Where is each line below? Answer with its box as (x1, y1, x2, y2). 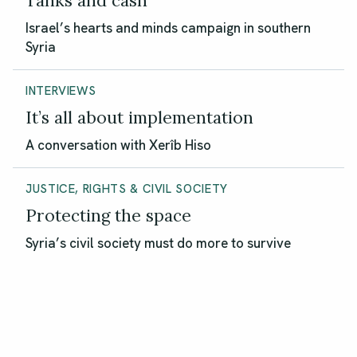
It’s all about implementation (25, 101, 253, 133)
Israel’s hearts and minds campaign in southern (25, 18, 311, 37)
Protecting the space (25, 200, 191, 232)
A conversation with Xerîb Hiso (25, 135, 211, 154)
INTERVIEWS (25, 82, 96, 99)
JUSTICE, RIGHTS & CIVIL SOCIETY (25, 181, 228, 198)
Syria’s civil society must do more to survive (25, 234, 291, 253)
